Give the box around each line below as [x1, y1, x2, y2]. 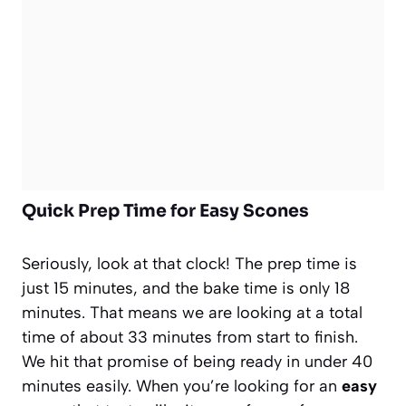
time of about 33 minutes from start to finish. [22, 326, 358, 347]
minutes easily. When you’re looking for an [22, 375, 342, 396]
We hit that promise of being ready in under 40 [22, 351, 372, 372]
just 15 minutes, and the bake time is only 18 [22, 277, 350, 298]
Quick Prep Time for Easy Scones [22, 199, 309, 222]
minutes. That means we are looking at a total [22, 302, 362, 323]
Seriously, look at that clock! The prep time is [22, 253, 357, 274]
